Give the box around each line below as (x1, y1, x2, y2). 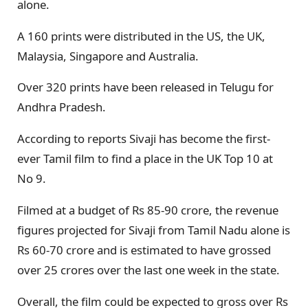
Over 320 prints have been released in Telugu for (17, 79, 274, 96)
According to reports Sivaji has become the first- (17, 131, 270, 147)
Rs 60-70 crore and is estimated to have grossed (17, 241, 271, 258)
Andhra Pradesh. (17, 99, 106, 115)
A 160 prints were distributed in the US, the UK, (17, 27, 265, 44)
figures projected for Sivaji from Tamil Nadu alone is (17, 221, 290, 238)
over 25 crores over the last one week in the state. (17, 261, 280, 278)
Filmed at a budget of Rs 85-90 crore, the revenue (17, 201, 278, 218)
